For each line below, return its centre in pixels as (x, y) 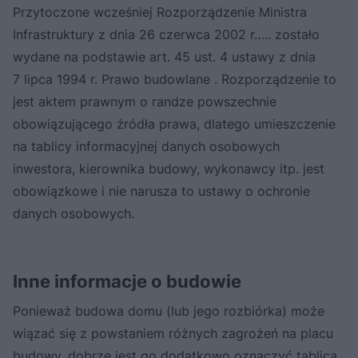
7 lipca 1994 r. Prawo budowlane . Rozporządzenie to (175, 79)
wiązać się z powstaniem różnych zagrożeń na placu (173, 333)
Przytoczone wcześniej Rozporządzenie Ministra (160, 12)
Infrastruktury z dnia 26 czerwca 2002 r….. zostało (166, 34)
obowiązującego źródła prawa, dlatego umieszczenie (174, 123)
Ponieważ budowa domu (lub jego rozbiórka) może (169, 310)
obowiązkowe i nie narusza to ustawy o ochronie (161, 191)
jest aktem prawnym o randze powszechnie (145, 101)
